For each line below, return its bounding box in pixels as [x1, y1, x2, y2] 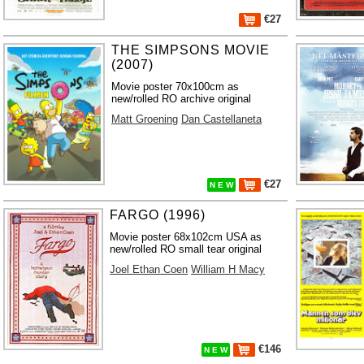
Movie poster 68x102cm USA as [110, 230, 262, 243]
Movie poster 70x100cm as [111, 80, 240, 93]
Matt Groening [111, 112, 179, 125]
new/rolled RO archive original [111, 92, 252, 105]
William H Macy [191, 262, 266, 275]
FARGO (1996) [110, 207, 206, 222]
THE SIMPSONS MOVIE [111, 42, 271, 57]
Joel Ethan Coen [110, 262, 188, 275]
